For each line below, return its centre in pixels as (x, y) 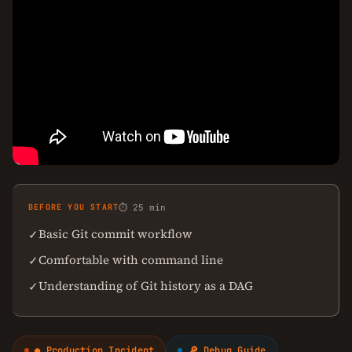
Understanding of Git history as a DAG (146, 286)
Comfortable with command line (131, 260)
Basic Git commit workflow (115, 234)
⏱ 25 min (143, 207)
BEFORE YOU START (74, 207)
